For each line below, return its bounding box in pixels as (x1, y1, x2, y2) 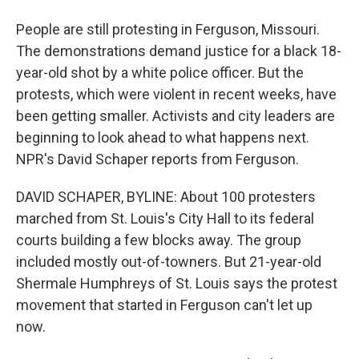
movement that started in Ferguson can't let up (16, 296, 313, 313)
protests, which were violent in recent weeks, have (16, 86, 337, 103)
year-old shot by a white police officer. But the (16, 64, 304, 81)
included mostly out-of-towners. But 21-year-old (16, 253, 321, 270)
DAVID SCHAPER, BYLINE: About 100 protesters (16, 188, 316, 205)
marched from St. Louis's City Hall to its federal (16, 210, 314, 227)
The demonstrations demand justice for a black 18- (16, 42, 341, 59)
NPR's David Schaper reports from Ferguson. (16, 151, 299, 167)
